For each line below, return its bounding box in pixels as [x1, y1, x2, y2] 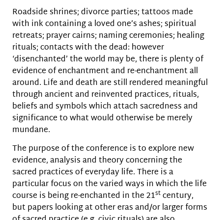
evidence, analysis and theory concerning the [12, 154, 182, 168]
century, [161, 189, 193, 204]
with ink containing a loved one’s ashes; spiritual [12, 17, 196, 31]
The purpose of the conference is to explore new [12, 142, 194, 157]
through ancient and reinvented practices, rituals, [12, 87, 199, 102]
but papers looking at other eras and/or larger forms [12, 201, 207, 216]
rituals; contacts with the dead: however [12, 40, 164, 55]
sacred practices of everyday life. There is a [12, 165, 173, 180]
